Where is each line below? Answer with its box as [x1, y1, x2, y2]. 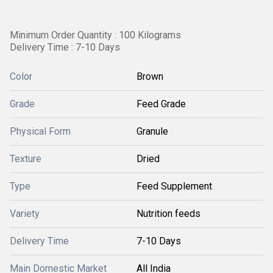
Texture [10, 153, 41, 165]
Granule [136, 126, 168, 137]
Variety [10, 208, 40, 219]
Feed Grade [136, 98, 186, 110]
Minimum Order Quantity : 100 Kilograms [10, 29, 181, 41]
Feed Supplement [136, 180, 212, 192]
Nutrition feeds [136, 208, 200, 219]
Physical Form [10, 126, 71, 137]
